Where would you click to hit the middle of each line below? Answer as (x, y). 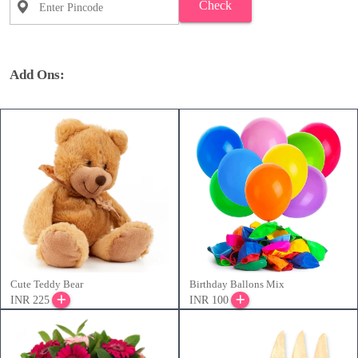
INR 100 (209, 300)
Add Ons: (37, 75)
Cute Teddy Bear (47, 284)
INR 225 (30, 300)
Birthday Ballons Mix (237, 284)
